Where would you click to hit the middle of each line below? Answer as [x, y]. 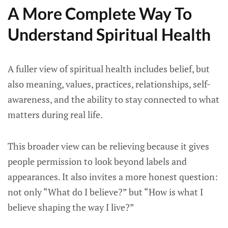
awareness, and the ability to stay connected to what [113, 99]
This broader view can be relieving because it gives [108, 146]
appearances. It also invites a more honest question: [113, 177]
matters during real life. [55, 115]
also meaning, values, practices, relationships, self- [109, 84]
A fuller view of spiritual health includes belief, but [109, 69]
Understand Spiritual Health [109, 34]
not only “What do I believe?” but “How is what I [105, 192]
